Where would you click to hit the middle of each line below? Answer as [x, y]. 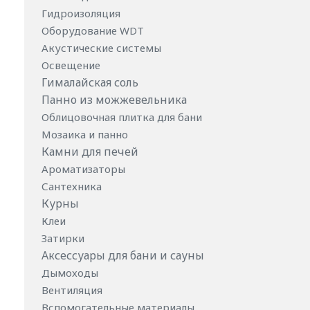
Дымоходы [71, 273]
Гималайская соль [90, 82]
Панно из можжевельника [114, 100]
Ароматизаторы [85, 169]
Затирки [64, 238]
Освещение [72, 65]
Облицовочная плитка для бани [123, 117]
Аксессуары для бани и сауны [123, 255]
